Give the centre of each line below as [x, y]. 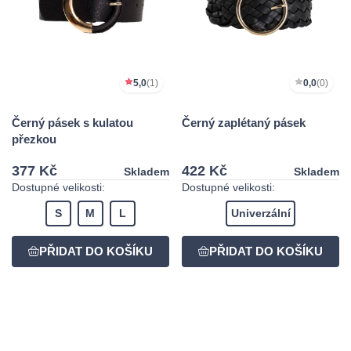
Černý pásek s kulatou [72, 122]
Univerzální [261, 213]
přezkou [34, 139]
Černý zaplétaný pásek [244, 122]
